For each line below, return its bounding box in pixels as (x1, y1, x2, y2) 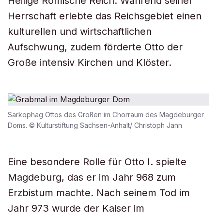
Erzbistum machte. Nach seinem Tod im (8, 187, 190, 199)
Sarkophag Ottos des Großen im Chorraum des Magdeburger (8, 110, 204, 119)
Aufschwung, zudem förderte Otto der (8, 41, 183, 53)
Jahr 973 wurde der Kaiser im (8, 202, 144, 214)
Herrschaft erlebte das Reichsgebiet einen (8, 10, 201, 22)
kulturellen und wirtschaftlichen (8, 26, 152, 37)
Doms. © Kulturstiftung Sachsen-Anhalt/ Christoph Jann (8, 121, 182, 129)
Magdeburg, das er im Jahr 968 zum (8, 171, 176, 183)
